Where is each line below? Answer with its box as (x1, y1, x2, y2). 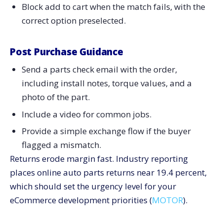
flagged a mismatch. (21, 139, 101, 151)
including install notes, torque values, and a (21, 77, 192, 89)
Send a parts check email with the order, (21, 63, 177, 75)
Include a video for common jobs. (21, 108, 151, 120)
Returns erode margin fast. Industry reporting (10, 153, 188, 165)
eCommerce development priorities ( (10, 194, 152, 206)
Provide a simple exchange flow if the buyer (21, 125, 191, 137)
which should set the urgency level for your (10, 181, 176, 192)
